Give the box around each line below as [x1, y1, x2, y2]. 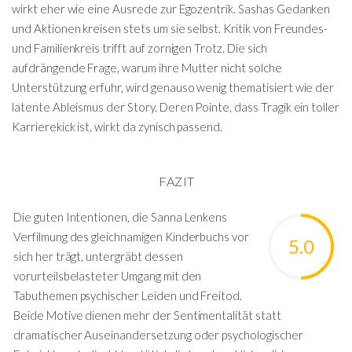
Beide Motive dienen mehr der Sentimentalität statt [13, 308, 281, 322]
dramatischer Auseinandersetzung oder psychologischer [13, 328, 303, 342]
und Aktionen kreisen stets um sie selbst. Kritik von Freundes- [12, 20, 328, 35]
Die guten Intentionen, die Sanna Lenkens [13, 210, 228, 224]
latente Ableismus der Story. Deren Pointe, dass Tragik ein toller [12, 99, 340, 114]
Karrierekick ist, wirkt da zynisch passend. [12, 119, 223, 134]
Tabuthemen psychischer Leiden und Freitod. [13, 288, 243, 302]
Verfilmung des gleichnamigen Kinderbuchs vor [13, 229, 250, 244]
